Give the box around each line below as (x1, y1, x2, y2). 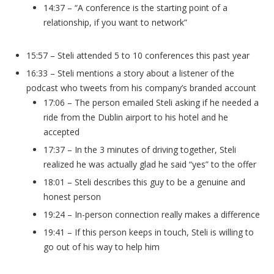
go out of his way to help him (43, 241, 160, 253)
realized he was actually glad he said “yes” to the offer (43, 158, 256, 170)
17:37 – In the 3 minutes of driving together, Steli (43, 144, 236, 155)
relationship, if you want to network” (43, 17, 187, 28)
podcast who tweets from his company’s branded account (26, 82, 256, 94)
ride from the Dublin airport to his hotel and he (43, 111, 228, 123)
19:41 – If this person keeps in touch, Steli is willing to (43, 226, 254, 238)
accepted (43, 126, 80, 138)
